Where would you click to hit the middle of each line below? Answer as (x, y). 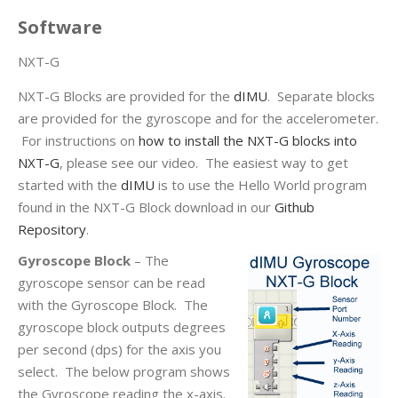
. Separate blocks (321, 96)
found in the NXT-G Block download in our (146, 207)
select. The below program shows (124, 372)
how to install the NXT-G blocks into (248, 141)
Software (60, 28)
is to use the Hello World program (263, 185)
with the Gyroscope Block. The (113, 305)
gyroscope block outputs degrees (122, 327)
